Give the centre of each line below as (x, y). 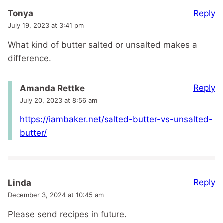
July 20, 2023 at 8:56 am (58, 100)
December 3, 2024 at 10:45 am (56, 195)
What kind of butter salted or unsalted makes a (103, 45)
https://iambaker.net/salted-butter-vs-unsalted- (116, 120)
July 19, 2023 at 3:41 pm (46, 26)
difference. (30, 58)
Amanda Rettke (52, 88)
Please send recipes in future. (67, 214)
